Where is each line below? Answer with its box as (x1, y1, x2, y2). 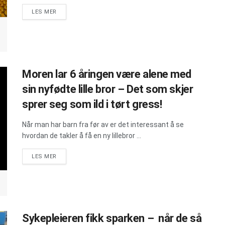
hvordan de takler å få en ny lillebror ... (22, 131, 141, 140)
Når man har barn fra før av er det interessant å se (22, 120, 184, 129)
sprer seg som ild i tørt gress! (22, 97, 162, 110)
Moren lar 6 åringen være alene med (22, 67, 192, 80)
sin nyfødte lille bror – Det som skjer (22, 82, 193, 95)
